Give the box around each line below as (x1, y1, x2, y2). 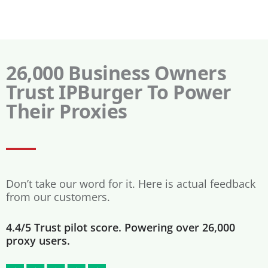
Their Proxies (6, 98, 127, 124)
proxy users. (6, 233, 70, 248)
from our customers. (6, 189, 110, 204)
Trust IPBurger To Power (6, 78, 232, 105)
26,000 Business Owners (6, 59, 226, 86)
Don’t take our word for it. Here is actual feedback (6, 176, 255, 191)
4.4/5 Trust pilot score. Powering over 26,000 (6, 220, 235, 234)
